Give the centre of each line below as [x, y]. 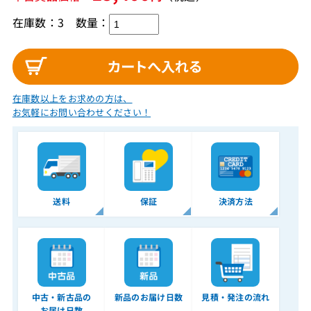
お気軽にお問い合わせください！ [82, 112]
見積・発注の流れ [236, 297]
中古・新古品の [61, 297]
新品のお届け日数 [149, 297]
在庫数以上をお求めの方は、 [72, 99]
